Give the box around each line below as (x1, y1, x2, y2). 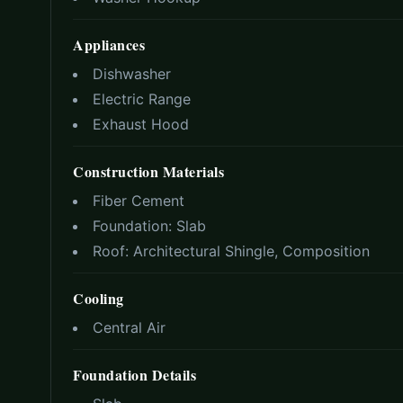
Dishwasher (93, 65, 171, 84)
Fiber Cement (93, 192, 184, 210)
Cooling (73, 288, 124, 309)
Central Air (93, 318, 166, 337)
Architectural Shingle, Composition (133, 242, 370, 261)
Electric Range (93, 90, 191, 109)
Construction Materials (73, 161, 224, 183)
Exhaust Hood (93, 115, 189, 134)
